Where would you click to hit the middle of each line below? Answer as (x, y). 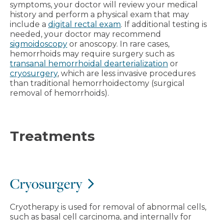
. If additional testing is (164, 24)
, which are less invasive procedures (126, 73)
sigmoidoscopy (39, 44)
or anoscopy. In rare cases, (118, 44)
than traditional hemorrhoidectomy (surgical (97, 83)
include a (29, 24)
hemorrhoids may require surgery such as (92, 54)
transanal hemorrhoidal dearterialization (89, 64)
